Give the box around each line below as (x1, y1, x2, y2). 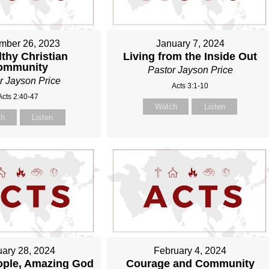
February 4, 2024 (154, 245, 227, 256)
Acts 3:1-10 (172, 81, 209, 90)
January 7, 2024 (156, 38, 225, 49)
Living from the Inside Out (123, 50, 258, 62)
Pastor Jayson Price (147, 64, 233, 75)
